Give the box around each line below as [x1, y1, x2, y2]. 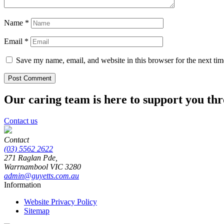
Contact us [4, 116, 37, 125]
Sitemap [24, 206, 49, 215]
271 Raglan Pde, [4, 153, 57, 162]
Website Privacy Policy [24, 197, 97, 206]
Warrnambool [4, 162, 50, 171]
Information [4, 180, 41, 189]
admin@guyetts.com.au [4, 171, 79, 180]
